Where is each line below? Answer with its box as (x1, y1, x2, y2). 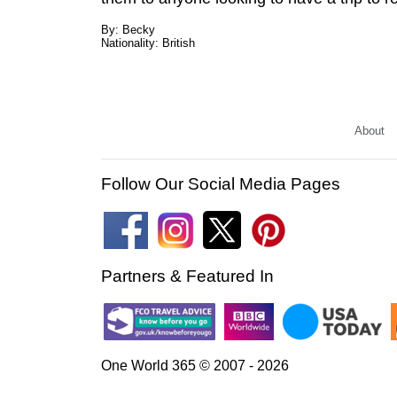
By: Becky (101, 23, 155, 36)
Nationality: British (101, 36, 195, 50)
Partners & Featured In (101, 267, 274, 285)
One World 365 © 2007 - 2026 (101, 358, 289, 373)
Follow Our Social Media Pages (101, 175, 340, 193)
